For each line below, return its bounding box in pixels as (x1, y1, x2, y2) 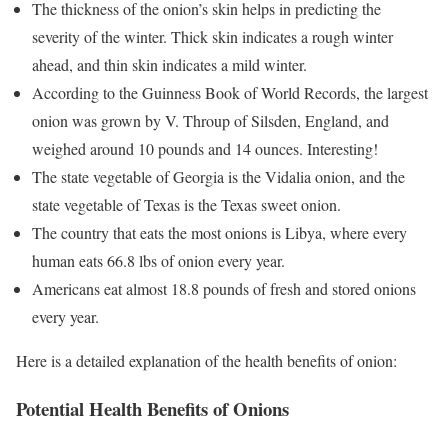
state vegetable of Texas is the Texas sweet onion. (32, 193, 346, 215)
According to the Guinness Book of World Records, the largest (32, 81, 428, 103)
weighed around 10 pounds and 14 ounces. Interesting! (32, 137, 378, 159)
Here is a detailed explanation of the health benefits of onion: (16, 349, 397, 371)
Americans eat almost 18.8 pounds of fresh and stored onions (32, 277, 416, 299)
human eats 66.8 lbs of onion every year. (32, 249, 290, 271)
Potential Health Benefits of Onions (16, 395, 289, 423)
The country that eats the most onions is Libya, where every (32, 221, 407, 243)
